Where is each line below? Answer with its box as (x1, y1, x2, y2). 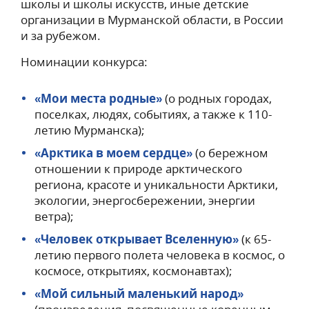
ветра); (34, 208, 74, 225)
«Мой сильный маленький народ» (34, 286, 243, 302)
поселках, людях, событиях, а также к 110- (34, 106, 272, 123)
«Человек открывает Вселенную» (34, 231, 239, 248)
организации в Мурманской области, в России (21, 12, 283, 28)
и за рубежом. (21, 28, 101, 44)
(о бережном (192, 145, 268, 161)
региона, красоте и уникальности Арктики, (34, 177, 278, 193)
